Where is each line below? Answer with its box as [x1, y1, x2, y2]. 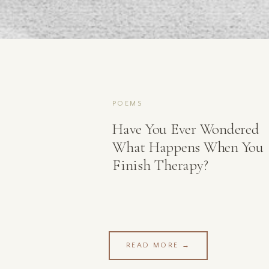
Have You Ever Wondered [112, 120, 259, 138]
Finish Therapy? [112, 156, 208, 174]
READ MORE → [125, 241, 191, 249]
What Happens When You [112, 138, 264, 156]
